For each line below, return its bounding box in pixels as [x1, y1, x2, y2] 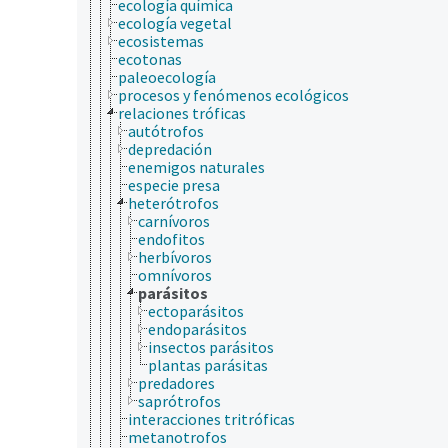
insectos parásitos [148, 336, 274, 357]
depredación [128, 138, 212, 159]
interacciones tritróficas [128, 408, 295, 429]
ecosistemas [118, 30, 204, 51]
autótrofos [128, 120, 204, 141]
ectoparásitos [148, 300, 244, 321]
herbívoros [138, 246, 212, 267]
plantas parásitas [148, 354, 268, 375]
